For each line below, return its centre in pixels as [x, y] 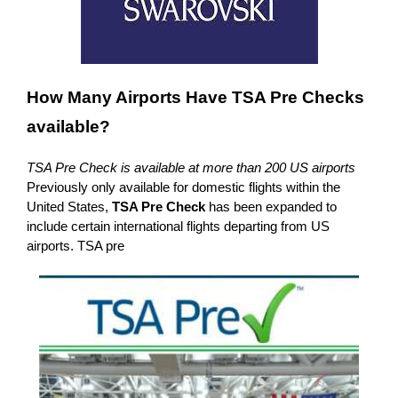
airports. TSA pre [76, 245]
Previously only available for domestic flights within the [183, 187]
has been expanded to [271, 206]
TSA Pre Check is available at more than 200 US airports [191, 167]
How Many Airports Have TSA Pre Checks [195, 97]
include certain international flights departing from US [178, 226]
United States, [69, 206]
